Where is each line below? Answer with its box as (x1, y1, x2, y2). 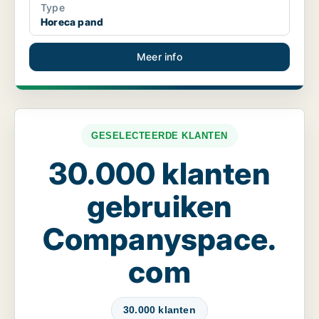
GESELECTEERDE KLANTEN (91, 130, 228, 142)
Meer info (137, 51, 182, 63)
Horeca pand (41, 16, 104, 28)
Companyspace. (42, 221, 277, 258)
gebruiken (86, 188, 233, 225)
